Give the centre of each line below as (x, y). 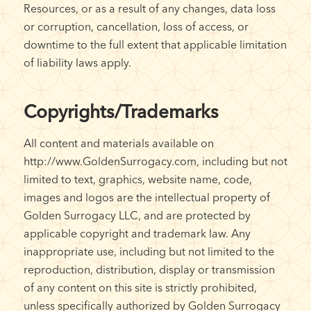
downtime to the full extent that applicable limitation (155, 44)
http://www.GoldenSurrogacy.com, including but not (155, 161)
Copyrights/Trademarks (121, 111)
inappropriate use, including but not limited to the (149, 251)
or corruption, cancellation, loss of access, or (136, 26)
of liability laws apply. (77, 62)
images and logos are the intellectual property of (146, 197)
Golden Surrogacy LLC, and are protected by (137, 215)
